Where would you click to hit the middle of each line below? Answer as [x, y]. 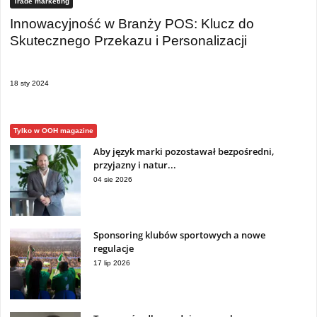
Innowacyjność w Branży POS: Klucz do [132, 23]
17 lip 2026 [112, 263]
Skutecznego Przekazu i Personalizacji [128, 40]
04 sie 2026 [113, 180]
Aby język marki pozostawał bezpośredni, [184, 151]
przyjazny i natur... [135, 165]
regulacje [114, 248]
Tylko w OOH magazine [53, 131]
